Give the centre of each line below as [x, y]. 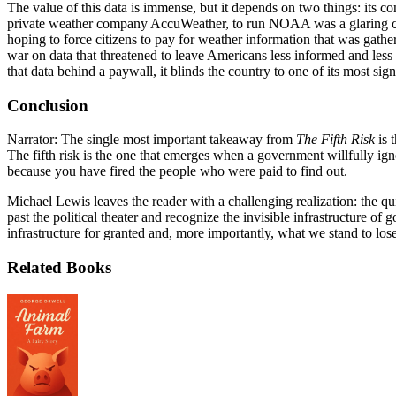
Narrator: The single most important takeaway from [152, 140]
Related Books [59, 268]
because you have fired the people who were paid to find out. [177, 171]
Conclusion [48, 105]
